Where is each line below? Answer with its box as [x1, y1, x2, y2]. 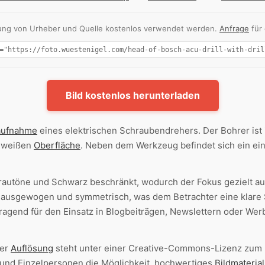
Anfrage [219, 24, 249, 34]
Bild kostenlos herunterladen [65, 89, 200, 102]
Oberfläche [34, 140, 80, 151]
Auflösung [11, 243, 53, 254]
